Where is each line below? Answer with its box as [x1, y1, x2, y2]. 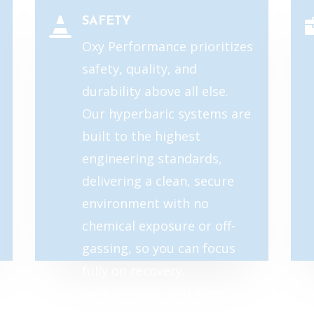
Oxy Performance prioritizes [81, 38, 253, 55]
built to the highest [81, 128, 200, 145]
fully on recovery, [81, 262, 186, 280]
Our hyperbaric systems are [81, 105, 251, 123]
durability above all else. [81, 83, 228, 100]
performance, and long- [81, 285, 225, 302]
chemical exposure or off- [81, 217, 235, 235]
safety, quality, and [81, 60, 197, 78]
